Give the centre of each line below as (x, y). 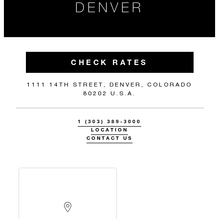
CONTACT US (109, 138)
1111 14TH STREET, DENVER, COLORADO (109, 84)
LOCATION (109, 130)
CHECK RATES (109, 62)
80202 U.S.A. (109, 93)
